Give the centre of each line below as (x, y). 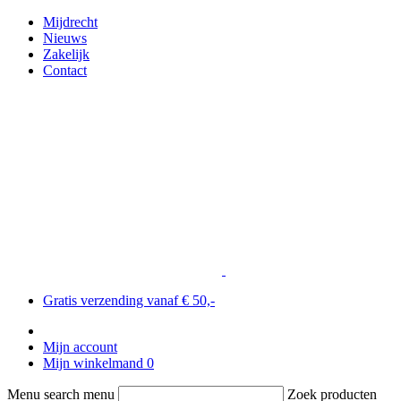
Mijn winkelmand (93, 363)
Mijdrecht (70, 22)
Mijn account (80, 346)
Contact (65, 70)
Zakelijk (66, 54)
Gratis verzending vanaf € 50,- (129, 300)
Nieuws (65, 38)
